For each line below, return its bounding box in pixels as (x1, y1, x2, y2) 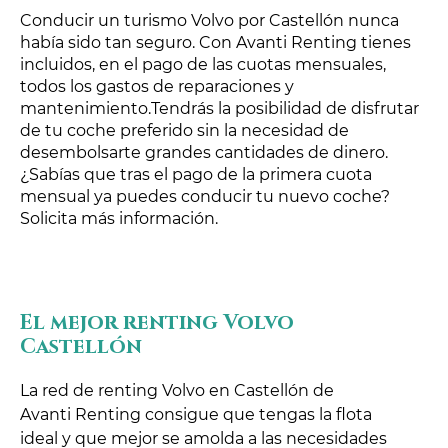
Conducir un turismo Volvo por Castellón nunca (20, 10, 399, 30)
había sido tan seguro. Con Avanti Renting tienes (20, 32, 411, 52)
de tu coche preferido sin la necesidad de (20, 120, 349, 140)
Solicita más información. (20, 208, 218, 228)
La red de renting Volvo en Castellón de (20, 380, 334, 400)
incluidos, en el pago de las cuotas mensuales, (20, 54, 386, 74)
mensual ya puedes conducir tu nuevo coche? (20, 186, 390, 206)
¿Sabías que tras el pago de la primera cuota (20, 164, 372, 184)
